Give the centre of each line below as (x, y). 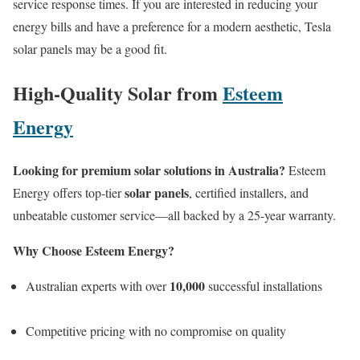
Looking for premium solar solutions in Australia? (149, 170)
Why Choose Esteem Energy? (94, 251)
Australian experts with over (98, 286)
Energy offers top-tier (69, 193)
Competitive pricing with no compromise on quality (156, 331)
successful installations (264, 286)
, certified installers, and (249, 193)
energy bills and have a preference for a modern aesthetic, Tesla (172, 26)
